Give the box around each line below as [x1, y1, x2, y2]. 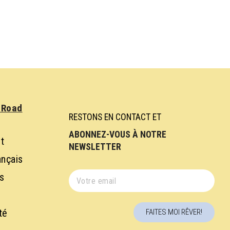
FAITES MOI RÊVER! [145, 207, 202, 217]
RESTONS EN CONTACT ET [69, 112, 162, 122]
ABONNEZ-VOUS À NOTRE [69, 129, 169, 140]
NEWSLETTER [69, 142, 122, 152]
